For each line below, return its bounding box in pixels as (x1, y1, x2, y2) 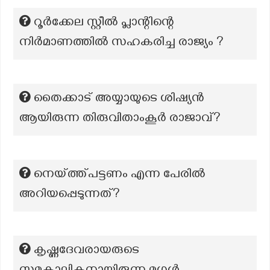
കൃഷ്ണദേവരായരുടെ (34, 243, 139, 260)
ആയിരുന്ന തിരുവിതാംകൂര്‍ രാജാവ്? (19, 111, 221, 128)
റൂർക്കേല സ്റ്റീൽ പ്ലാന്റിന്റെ (34, 15, 174, 32)
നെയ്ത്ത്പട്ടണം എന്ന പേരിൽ (34, 167, 206, 184)
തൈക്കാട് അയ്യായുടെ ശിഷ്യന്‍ (34, 91, 204, 108)
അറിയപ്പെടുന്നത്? (19, 187, 120, 204)
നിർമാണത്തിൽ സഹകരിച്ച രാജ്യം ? (19, 35, 224, 52)
